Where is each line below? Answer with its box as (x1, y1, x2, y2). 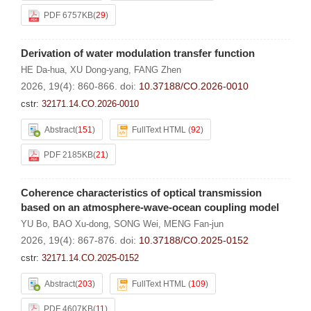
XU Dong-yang (70, 65, 128, 75)
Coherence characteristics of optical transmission (21, 187, 262, 199)
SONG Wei (114, 219, 158, 229)
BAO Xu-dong (53, 219, 108, 229)
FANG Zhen (134, 65, 181, 75)
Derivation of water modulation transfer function (21, 47, 255, 59)
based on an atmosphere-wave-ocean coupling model (21, 201, 279, 213)
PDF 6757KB (44, 10, 93, 20)
